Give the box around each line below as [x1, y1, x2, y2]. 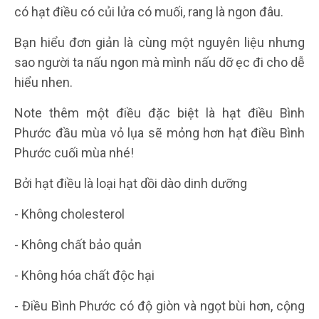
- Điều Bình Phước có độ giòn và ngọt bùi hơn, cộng [14, 298, 305, 313]
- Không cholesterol [14, 206, 125, 221]
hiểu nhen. [14, 74, 73, 90]
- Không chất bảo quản [14, 236, 142, 252]
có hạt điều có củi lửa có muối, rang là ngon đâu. [14, 4, 283, 19]
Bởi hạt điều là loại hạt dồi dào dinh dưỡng [14, 175, 247, 191]
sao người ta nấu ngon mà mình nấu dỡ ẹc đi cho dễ [14, 54, 305, 70]
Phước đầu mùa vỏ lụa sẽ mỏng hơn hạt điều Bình [14, 125, 305, 140]
